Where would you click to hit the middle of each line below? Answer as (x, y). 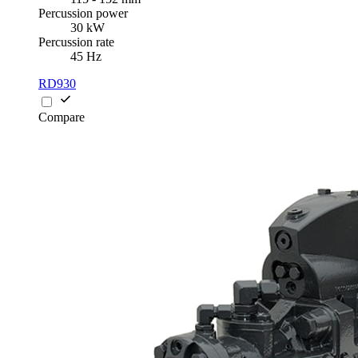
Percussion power (83, 14)
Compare (62, 117)
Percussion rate (76, 42)
